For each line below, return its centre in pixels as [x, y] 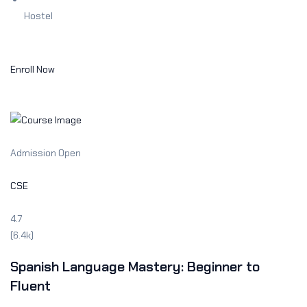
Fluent [30, 285]
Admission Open [46, 152]
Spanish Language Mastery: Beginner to [135, 266]
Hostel [38, 16]
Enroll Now [33, 70]
